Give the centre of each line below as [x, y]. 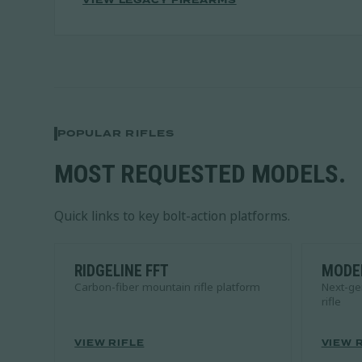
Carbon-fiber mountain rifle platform [168, 286]
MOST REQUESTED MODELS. [200, 174]
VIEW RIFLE [109, 343]
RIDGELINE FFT [122, 271]
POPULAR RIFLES [116, 134]
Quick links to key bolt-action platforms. [173, 215]
